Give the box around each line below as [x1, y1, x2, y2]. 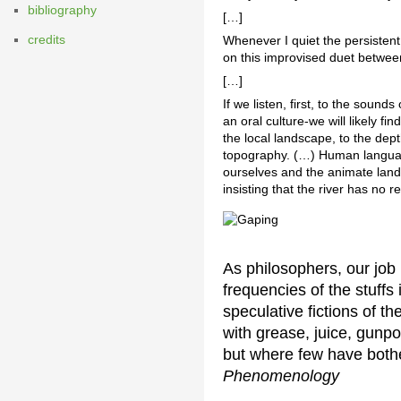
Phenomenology [223, 367, 340, 386]
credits [28, 32, 65, 47]
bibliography [28, 3, 97, 18]
